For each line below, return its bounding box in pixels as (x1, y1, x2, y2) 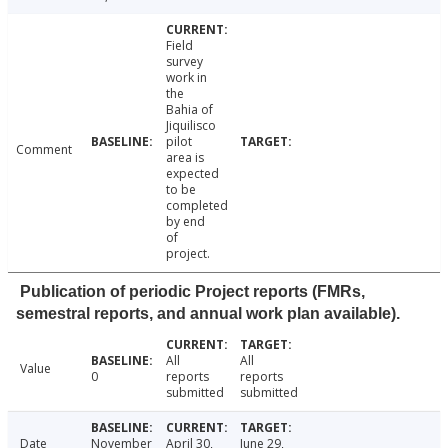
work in (165, 69, 207, 87)
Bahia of (165, 101, 213, 119)
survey (165, 53, 203, 71)
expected (165, 165, 219, 183)
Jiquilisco (165, 117, 216, 135)
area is (165, 149, 204, 167)
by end (165, 213, 205, 231)
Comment (16, 141, 72, 159)
